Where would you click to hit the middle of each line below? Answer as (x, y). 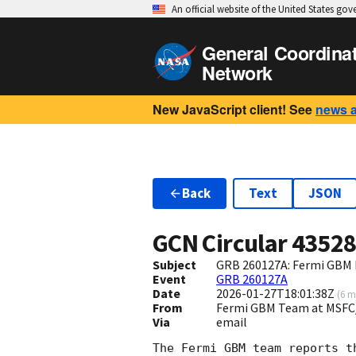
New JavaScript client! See (232, 109)
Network (237, 73)
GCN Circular (222, 244)
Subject (174, 265)
